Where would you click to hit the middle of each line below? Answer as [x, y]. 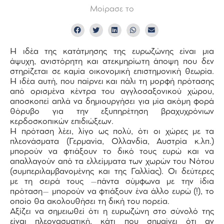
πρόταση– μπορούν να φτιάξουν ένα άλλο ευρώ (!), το [112, 192]
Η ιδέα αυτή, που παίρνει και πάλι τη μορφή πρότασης [112, 82]
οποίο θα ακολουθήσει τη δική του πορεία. [90, 202]
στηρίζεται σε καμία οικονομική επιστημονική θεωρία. [112, 72]
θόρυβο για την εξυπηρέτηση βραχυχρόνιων [112, 112]
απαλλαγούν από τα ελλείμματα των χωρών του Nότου [112, 162]
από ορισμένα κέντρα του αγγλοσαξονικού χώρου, [112, 92]
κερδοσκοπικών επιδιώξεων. [62, 122]
